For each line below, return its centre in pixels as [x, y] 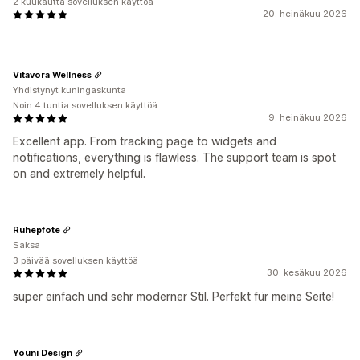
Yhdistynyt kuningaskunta [70, 90]
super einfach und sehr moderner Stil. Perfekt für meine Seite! [174, 296]
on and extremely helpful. [79, 173]
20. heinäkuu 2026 [305, 14]
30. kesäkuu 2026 [307, 272]
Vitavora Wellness [52, 74]
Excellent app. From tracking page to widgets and [145, 141]
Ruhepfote [37, 229]
